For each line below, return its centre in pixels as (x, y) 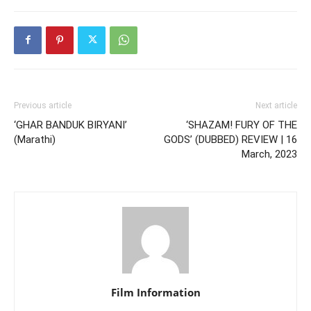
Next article (276, 105)
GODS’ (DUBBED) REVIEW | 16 (230, 139)
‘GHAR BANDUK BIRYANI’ (70, 125)
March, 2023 (269, 154)
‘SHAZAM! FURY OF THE (242, 125)
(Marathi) (35, 139)
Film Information (155, 292)
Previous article (43, 105)
